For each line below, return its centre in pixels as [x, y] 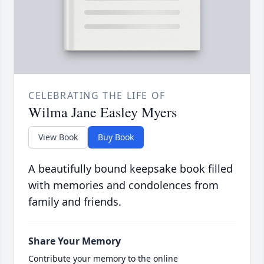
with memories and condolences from [123, 185]
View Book [58, 137]
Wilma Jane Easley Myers [103, 112]
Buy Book [116, 137]
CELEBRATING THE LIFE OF [97, 96]
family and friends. [75, 202]
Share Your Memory [75, 241]
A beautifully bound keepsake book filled [131, 169]
